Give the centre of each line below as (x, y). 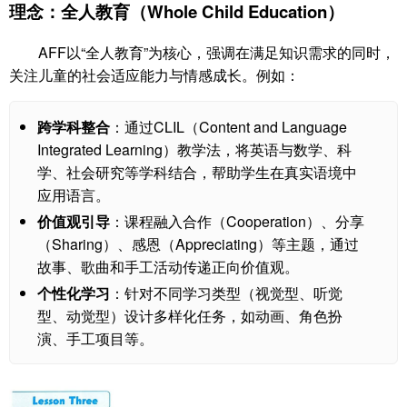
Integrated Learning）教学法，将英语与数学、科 (194, 150)
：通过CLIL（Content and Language (228, 127)
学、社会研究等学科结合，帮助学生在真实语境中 (197, 173)
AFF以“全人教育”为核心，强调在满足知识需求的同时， (217, 53)
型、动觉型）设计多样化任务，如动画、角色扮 (190, 316)
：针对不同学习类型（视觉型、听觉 (226, 293)
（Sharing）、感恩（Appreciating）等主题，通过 (198, 244)
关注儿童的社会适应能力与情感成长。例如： (154, 75)
